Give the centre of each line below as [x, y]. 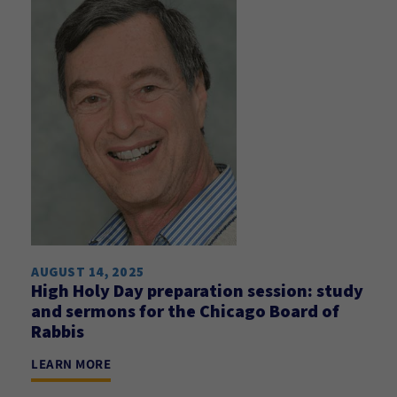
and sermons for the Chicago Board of [185, 311]
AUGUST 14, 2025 [88, 272]
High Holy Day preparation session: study [197, 291]
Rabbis [58, 331]
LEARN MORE [71, 364]
